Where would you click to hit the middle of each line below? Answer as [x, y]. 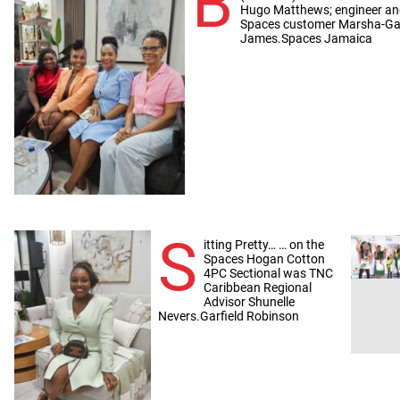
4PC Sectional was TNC [269, 273]
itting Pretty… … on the [264, 244]
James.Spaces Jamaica [306, 38]
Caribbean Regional [258, 287]
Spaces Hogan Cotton [265, 258]
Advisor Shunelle [250, 301]
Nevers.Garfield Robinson [228, 316]
